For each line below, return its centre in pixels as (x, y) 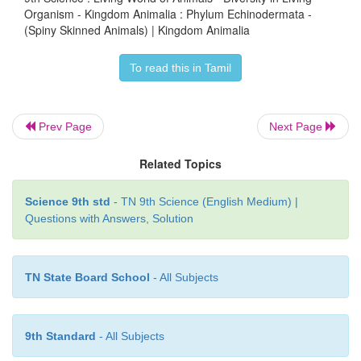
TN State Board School (87, 278)
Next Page (297, 127)
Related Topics (180, 164)
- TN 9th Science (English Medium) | (204, 202)
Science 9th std (68, 202)
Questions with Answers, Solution (109, 219)
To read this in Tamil (180, 68)
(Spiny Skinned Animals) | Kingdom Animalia (137, 30)
